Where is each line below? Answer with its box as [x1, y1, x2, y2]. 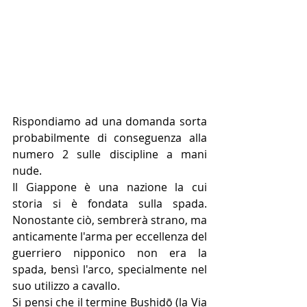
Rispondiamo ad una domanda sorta [12, 114, 207, 130]
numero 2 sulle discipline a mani [12, 147, 207, 162]
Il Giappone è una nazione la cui [12, 180, 207, 195]
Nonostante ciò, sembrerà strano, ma [12, 212, 207, 228]
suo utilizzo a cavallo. [12, 278, 120, 294]
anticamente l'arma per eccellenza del [12, 229, 207, 245]
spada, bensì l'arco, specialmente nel [12, 262, 207, 278]
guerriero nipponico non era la [12, 245, 207, 261]
